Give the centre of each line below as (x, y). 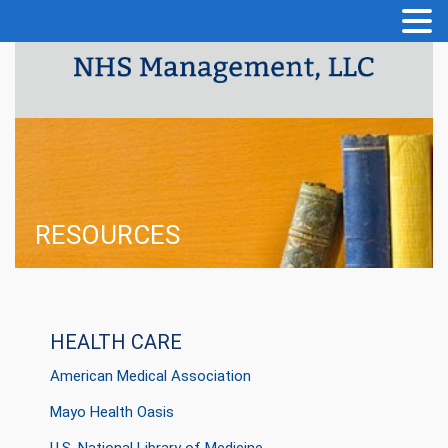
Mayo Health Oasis (112, 412)
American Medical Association (150, 376)
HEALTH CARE (116, 342)
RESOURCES (107, 235)
